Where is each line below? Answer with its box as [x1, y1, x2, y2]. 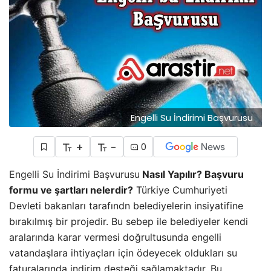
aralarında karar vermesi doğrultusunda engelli [9, 230, 221, 243]
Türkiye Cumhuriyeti [133, 183, 227, 196]
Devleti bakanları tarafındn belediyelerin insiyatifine [9, 199, 243, 212]
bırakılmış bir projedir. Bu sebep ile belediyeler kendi [9, 215, 248, 227]
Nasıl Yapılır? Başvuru [140, 168, 244, 180]
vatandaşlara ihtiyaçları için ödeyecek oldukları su [9, 246, 237, 259]
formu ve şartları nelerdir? [9, 183, 133, 196]
